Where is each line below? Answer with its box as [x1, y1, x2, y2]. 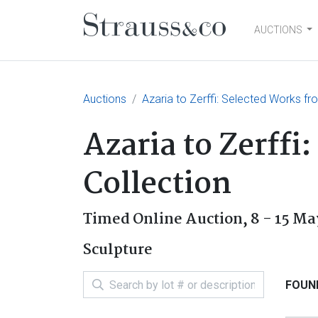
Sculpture [83, 238, 153, 262]
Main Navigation [83, 25, 280, 63]
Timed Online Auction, [83, 207, 251, 231]
